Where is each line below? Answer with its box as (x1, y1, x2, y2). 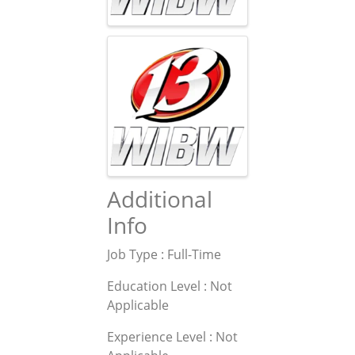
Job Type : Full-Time (107, 246, 221, 264)
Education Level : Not (107, 277, 232, 296)
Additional (107, 184, 212, 215)
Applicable (107, 296, 169, 315)
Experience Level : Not (107, 328, 238, 346)
